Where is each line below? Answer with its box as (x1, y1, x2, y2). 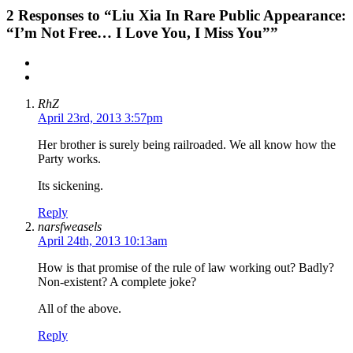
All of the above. (38, 302, 121, 316)
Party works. (38, 152, 101, 166)
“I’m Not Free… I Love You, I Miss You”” (6, 24, 278, 41)
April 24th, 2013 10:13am (38, 234, 167, 248)
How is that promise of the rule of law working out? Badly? (38, 261, 334, 275)
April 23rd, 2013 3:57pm (38, 111, 162, 125)
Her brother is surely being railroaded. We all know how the (38, 138, 336, 152)
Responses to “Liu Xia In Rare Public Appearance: (14, 6, 346, 24)
